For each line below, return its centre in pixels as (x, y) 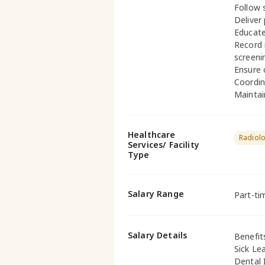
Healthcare (152, 135)
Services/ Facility (164, 145)
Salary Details (158, 235)
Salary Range (156, 194)
